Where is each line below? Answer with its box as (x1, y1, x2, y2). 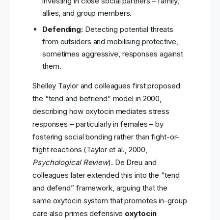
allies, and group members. (42, 8, 132, 18)
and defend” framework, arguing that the (32, 183, 168, 193)
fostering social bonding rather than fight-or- (32, 132, 180, 142)
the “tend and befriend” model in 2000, (32, 94, 162, 104)
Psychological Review (32, 158, 108, 167)
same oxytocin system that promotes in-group (32, 196, 187, 206)
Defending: (42, 25, 83, 34)
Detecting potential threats (83, 25, 174, 34)
